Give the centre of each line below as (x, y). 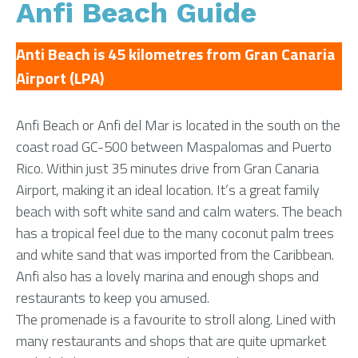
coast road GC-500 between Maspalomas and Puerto (174, 147)
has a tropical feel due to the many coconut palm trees (175, 233)
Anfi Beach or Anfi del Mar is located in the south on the (178, 125)
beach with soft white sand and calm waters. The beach (179, 211)
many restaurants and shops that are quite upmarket (171, 341)
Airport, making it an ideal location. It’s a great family (168, 190)
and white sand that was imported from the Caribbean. (175, 255)
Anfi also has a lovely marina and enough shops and (167, 276)
